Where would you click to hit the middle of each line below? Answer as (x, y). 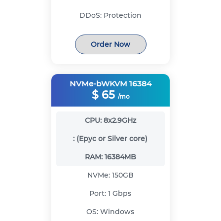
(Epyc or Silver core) (112, 139)
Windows (117, 212)
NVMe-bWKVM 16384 (110, 84)
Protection (122, 16)
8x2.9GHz (120, 121)
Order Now (110, 44)
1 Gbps (120, 194)
